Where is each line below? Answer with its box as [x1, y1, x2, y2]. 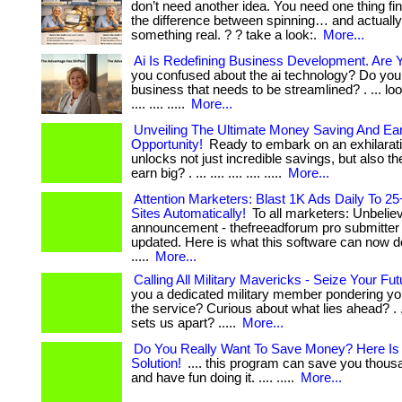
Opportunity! [131, 137, 203, 152]
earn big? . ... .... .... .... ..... [131, 166, 285, 180]
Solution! [131, 356, 181, 371]
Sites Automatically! [131, 206, 246, 221]
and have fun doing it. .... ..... [131, 371, 298, 385]
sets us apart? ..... [131, 316, 240, 330]
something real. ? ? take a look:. [131, 28, 320, 42]
